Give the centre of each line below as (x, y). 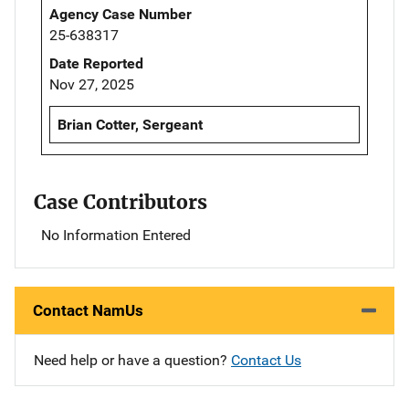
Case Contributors (121, 202)
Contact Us (266, 360)
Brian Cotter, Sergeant (130, 124)
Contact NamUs (88, 310)
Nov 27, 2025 (92, 84)
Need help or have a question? (132, 360)
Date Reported (96, 63)
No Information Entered (116, 235)
